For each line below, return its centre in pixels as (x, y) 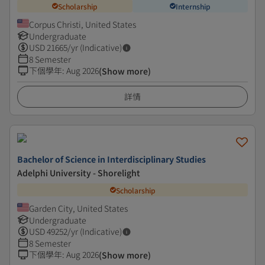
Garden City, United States (78, 208)
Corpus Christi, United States (83, 24)
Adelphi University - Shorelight (79, 173)
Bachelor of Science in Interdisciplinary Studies (112, 159)
